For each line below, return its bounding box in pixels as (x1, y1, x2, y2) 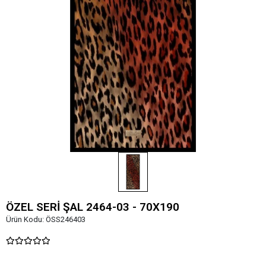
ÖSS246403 (46, 214, 85, 224)
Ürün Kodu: (6, 214, 46, 224)
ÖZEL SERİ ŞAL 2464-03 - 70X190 (6, 199, 179, 214)
